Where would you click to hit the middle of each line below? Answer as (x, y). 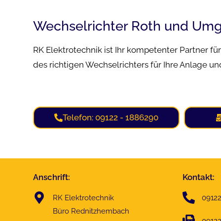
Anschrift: (52, 177)
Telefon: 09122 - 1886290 (110, 117)
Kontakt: (198, 177)
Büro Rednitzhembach (91, 211)
